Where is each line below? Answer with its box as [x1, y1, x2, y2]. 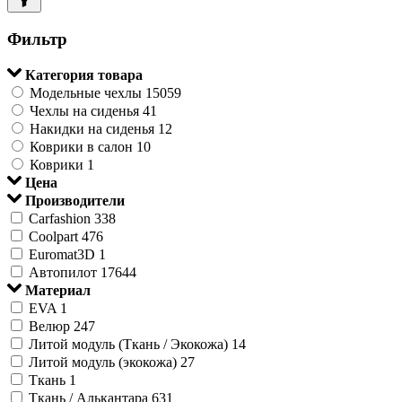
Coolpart [29, 229, 78, 245]
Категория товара [22, 67, 143, 83]
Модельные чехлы [30, 85, 142, 101]
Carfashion [29, 211, 91, 227]
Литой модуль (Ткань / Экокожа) [29, 336, 228, 353]
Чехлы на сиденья [30, 103, 139, 119]
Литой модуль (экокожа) [29, 354, 177, 371]
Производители [22, 193, 125, 209]
